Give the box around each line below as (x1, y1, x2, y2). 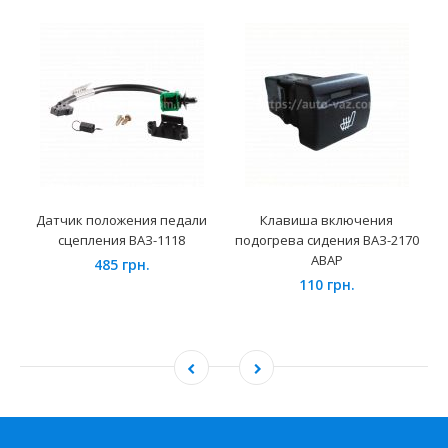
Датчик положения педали (36, 211, 207, 230)
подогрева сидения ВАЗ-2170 (234, 231, 419, 250)
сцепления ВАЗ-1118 (58, 231, 185, 250)
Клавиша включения (260, 211, 393, 230)
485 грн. (93, 255, 150, 275)
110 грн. (298, 275, 355, 295)
